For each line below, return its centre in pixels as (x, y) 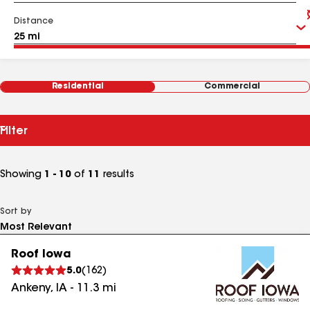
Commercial (232, 86)
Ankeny (31, 289)
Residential (78, 86)
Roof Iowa (41, 255)
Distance (34, 21)
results (117, 175)
